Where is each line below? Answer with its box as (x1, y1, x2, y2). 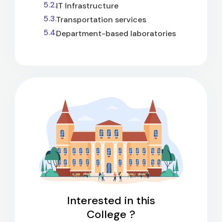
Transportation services (56, 14, 146, 25)
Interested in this (67, 193, 155, 208)
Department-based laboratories (56, 28, 176, 39)
